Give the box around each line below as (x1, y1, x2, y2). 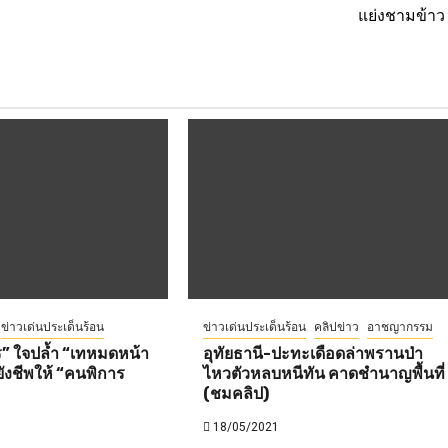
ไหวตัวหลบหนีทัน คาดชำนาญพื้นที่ (203, 364, 446, 383)
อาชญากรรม (367, 320, 434, 334)
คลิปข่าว (314, 320, 360, 334)
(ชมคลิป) (203, 384, 270, 403)
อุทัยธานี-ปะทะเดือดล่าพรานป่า (203, 344, 424, 363)
